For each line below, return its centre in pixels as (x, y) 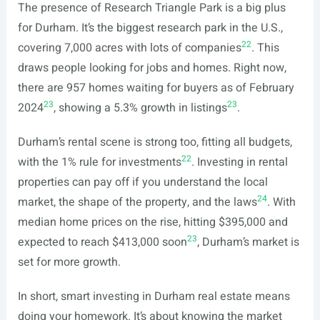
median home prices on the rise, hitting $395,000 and (152, 222)
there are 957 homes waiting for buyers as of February (156, 88)
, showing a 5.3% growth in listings (140, 108)
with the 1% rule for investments (99, 162)
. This (265, 48)
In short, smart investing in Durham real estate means (154, 296)
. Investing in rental (239, 162)
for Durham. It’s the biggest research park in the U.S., (150, 28)
